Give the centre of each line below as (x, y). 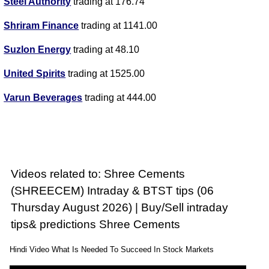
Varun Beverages (43, 98)
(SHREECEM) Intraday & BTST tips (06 (113, 191)
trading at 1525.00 (105, 74)
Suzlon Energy (38, 50)
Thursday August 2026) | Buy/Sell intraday (120, 208)
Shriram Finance (41, 26)
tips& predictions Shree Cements (96, 225)
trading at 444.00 (119, 98)
